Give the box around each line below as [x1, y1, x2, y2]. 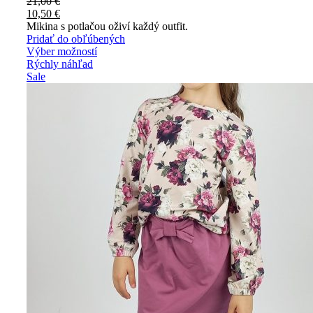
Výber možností [27, 45, 97, 57]
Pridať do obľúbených [27, 32, 125, 45]
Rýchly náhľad [27, 57, 93, 70]
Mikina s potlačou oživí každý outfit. [27, 20, 188, 32]
